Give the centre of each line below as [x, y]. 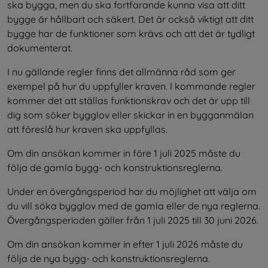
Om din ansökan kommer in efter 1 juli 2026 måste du [125, 244]
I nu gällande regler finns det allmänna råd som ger [121, 72]
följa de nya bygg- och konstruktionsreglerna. [109, 259]
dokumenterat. [40, 48]
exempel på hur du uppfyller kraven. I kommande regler [131, 86]
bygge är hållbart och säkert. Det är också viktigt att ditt [130, 19]
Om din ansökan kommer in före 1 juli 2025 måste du [124, 153]
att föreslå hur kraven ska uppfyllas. [87, 130]
